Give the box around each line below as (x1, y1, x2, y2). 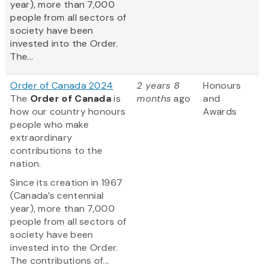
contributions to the (10, 144, 103, 157)
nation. (10, 157, 44, 170)
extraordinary (10, 131, 73, 144)
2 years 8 (137, 79, 180, 92)
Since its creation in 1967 (10, 176, 123, 189)
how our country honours (10, 105, 126, 118)
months (137, 92, 172, 105)
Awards (203, 105, 237, 118)
